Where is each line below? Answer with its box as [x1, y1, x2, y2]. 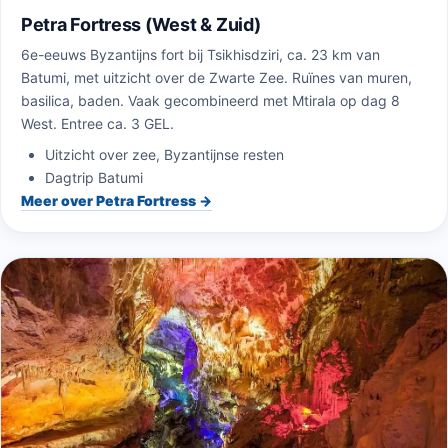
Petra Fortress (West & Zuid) [21, 14, 261, 36]
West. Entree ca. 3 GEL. [21, 115, 174, 133]
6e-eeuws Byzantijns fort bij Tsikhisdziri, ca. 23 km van [21, 46, 380, 64]
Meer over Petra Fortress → [21, 192, 212, 210]
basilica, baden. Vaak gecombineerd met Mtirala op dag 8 [21, 92, 400, 110]
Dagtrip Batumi [45, 169, 143, 187]
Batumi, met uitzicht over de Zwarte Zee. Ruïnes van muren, [21, 69, 412, 87]
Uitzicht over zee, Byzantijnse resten [45, 146, 284, 164]
